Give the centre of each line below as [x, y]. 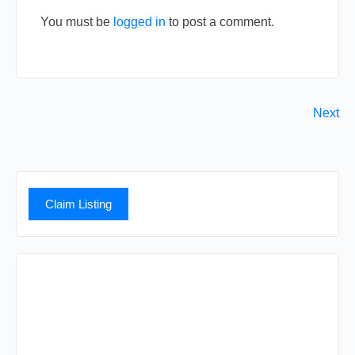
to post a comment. [220, 22]
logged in [139, 22]
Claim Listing [79, 204]
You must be [77, 22]
